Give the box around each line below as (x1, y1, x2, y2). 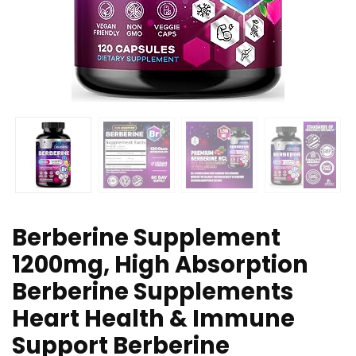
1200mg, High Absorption (12, 249, 308, 281)
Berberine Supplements (12, 276, 293, 308)
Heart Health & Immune (12, 303, 295, 335)
